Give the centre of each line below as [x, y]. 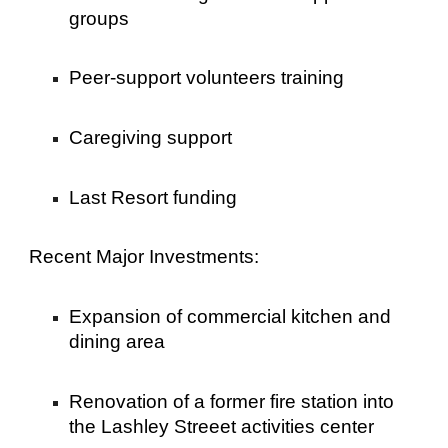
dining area [117, 341]
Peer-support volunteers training [207, 78]
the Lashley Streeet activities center [222, 426]
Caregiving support [151, 137]
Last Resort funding [153, 197]
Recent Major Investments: [144, 257]
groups [99, 18]
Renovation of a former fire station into [232, 401]
